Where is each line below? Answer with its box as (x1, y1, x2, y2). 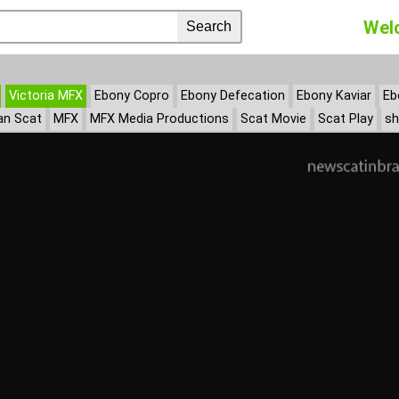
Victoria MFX (9, 88, 83, 103)
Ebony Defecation (181, 88, 285, 103)
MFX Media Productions (90, 111, 229, 126)
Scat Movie (240, 111, 306, 126)
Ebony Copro (94, 88, 169, 103)
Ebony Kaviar (297, 88, 371, 103)
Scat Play (318, 111, 373, 126)
